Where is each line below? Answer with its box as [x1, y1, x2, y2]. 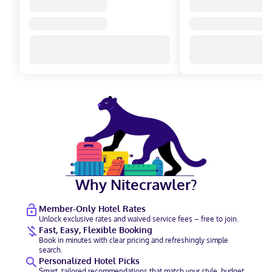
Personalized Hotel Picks [39, 256, 140, 266]
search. [39, 245, 63, 254]
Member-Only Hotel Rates [39, 203, 146, 214]
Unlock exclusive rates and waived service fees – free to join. [39, 214, 239, 223]
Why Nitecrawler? [75, 175, 197, 194]
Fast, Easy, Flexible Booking [39, 225, 152, 235]
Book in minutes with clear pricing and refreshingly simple [39, 236, 228, 245]
